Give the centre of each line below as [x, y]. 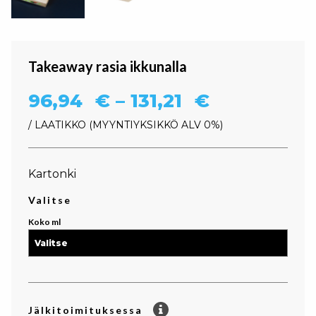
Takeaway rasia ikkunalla [108, 66]
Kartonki [52, 174]
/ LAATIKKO [57, 125]
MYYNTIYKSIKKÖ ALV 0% [156, 125]
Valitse [50, 200]
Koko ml [44, 222]
